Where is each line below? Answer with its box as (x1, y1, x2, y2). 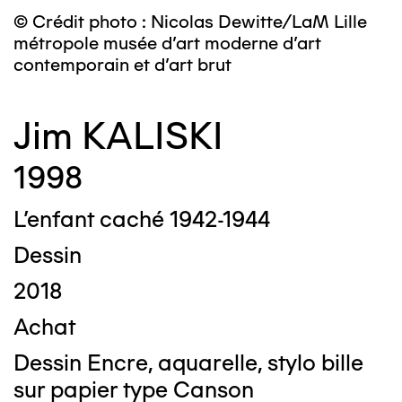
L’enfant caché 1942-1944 (13, 205, 270, 232)
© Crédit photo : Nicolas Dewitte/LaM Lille (13, 11, 367, 32)
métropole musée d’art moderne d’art (13, 32, 321, 54)
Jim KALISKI (13, 113, 223, 159)
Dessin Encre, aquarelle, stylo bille (13, 349, 363, 376)
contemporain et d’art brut (13, 54, 232, 75)
